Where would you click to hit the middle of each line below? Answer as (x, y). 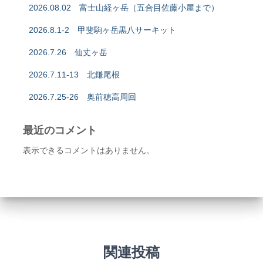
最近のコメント (60, 130)
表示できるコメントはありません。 (88, 151)
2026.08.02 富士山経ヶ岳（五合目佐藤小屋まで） (124, 8)
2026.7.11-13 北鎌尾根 (74, 75)
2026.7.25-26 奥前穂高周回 (82, 97)
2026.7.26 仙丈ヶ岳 (68, 53)
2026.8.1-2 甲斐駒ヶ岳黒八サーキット (102, 30)
